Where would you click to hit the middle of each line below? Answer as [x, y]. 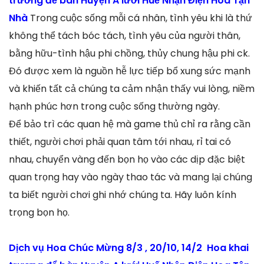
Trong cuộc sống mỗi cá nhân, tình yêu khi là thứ [141, 18]
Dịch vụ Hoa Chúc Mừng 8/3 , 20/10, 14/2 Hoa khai [129, 248]
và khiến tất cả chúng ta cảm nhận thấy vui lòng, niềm [132, 89]
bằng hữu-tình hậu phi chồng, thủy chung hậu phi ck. [129, 54]
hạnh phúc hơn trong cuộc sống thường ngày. [114, 107]
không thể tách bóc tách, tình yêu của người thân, [125, 36]
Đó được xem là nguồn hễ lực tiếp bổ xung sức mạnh [130, 71]
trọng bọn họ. [39, 213]
